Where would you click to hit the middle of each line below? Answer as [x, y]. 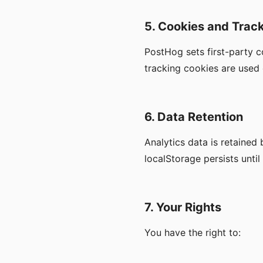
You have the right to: [193, 232]
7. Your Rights [183, 207]
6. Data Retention [194, 117]
